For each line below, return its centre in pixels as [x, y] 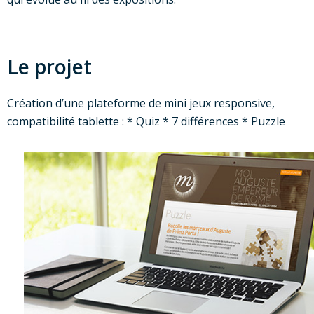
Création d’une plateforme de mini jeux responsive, [141, 103]
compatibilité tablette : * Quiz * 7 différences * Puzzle [146, 122]
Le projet [49, 67]
